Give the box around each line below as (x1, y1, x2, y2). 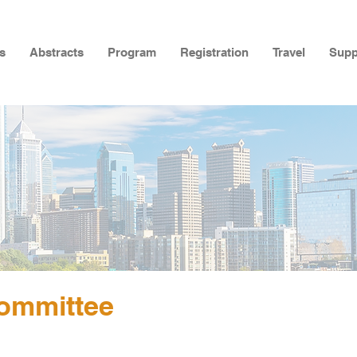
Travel (273, 45, 305, 59)
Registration (180, 45, 249, 59)
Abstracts (29, 45, 84, 59)
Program (108, 45, 156, 59)
